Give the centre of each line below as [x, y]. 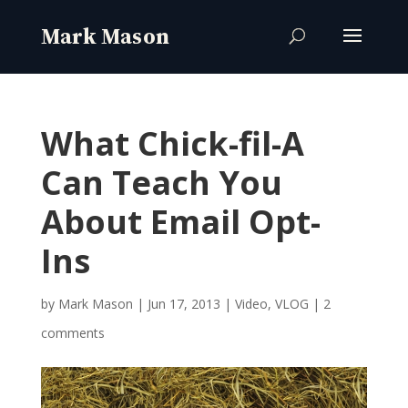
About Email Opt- [180, 222]
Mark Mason [95, 304]
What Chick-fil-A [172, 143]
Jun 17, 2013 [184, 304]
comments [72, 333]
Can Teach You [161, 183]
